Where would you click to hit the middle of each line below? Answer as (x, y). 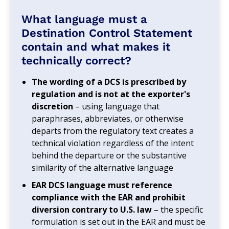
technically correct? (77, 60)
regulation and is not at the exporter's (111, 94)
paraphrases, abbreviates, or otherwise (108, 118)
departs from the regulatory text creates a (113, 131)
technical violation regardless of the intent (113, 143)
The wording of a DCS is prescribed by (109, 82)
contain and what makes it (96, 47)
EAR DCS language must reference (102, 185)
